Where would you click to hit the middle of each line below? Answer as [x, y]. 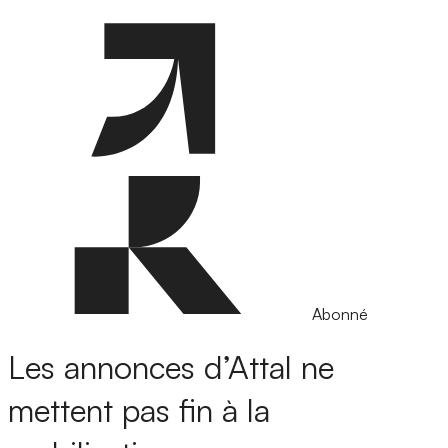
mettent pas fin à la [139, 410]
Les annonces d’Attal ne [171, 367]
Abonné [340, 314]
